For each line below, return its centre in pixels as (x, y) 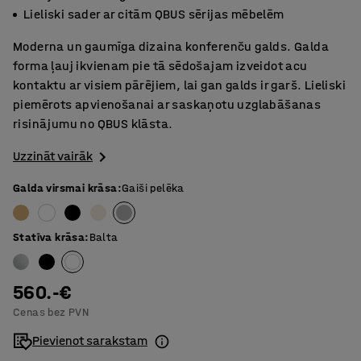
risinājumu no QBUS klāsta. (93, 124)
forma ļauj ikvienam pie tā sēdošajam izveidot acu (160, 66)
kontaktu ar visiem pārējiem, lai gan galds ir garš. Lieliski (179, 85)
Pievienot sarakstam (90, 341)
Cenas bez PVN (51, 313)
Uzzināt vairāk (53, 156)
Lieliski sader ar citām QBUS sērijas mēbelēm (154, 14)
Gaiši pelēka (153, 189)
